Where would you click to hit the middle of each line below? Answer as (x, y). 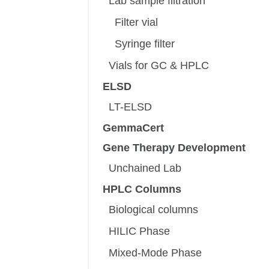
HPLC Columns (142, 189)
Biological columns (154, 210)
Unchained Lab (145, 168)
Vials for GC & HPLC (159, 66)
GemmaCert (134, 128)
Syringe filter (145, 44)
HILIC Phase (140, 231)
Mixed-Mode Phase (156, 253)
